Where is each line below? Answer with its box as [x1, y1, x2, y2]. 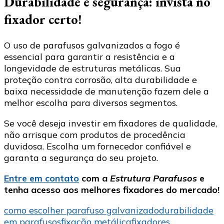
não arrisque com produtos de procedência [4, 128, 185, 140]
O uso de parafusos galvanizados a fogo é [4, 39, 180, 51]
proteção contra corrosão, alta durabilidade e [4, 73, 197, 85]
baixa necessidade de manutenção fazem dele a [4, 85, 209, 97]
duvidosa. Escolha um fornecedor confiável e [4, 140, 191, 152]
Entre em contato [4, 172, 79, 184]
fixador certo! [4, 10, 82, 28]
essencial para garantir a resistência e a [4, 50, 175, 62]
